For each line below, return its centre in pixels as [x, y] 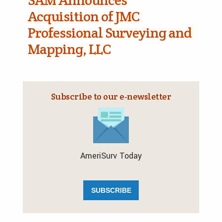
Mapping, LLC [69, 49]
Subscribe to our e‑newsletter [111, 96]
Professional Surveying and [110, 33]
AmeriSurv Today [111, 156]
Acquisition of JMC [83, 16]
